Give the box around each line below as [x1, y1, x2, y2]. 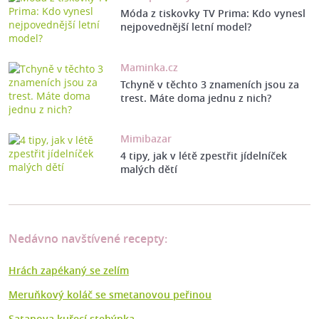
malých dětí [120, 162, 177, 177]
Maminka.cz [120, 61, 178, 75]
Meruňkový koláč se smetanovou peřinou [9, 288, 211, 302]
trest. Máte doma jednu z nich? [120, 91, 271, 105]
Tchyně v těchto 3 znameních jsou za [120, 78, 299, 92]
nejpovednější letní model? [120, 20, 251, 34]
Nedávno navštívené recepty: [9, 231, 167, 247]
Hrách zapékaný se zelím [9, 263, 129, 278]
